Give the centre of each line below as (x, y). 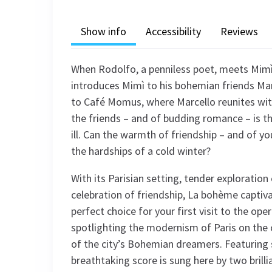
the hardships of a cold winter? (141, 151)
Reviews (239, 31)
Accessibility (173, 31)
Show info (104, 31)
